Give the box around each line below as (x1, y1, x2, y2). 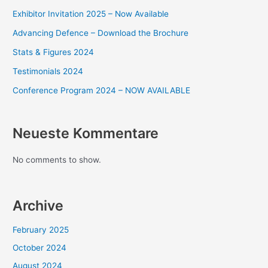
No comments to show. (13, 154, 102, 165)
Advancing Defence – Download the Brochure (13, 28, 189, 38)
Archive (13, 196, 64, 214)
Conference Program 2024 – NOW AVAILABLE (13, 85, 191, 95)
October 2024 (13, 243, 67, 253)
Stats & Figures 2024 (13, 47, 95, 57)
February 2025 (13, 224, 69, 234)
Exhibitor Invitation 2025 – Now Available (13, 8, 169, 19)
